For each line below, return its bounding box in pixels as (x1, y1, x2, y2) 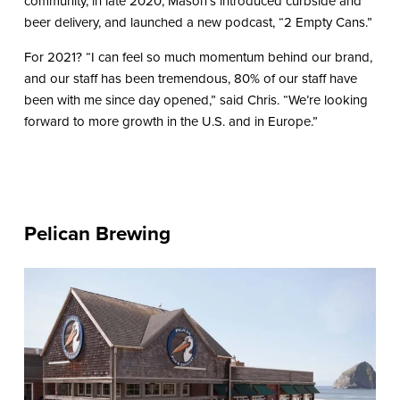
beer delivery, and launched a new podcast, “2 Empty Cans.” (23, 12, 372, 33)
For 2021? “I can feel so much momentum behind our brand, (23, 47, 372, 68)
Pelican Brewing (23, 219, 171, 249)
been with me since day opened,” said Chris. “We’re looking (23, 90, 368, 111)
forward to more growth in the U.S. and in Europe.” (23, 112, 318, 132)
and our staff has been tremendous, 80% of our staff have (23, 69, 357, 89)
